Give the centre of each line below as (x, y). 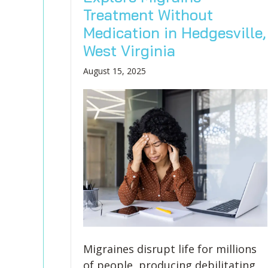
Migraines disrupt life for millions (170, 249)
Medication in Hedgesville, (174, 33)
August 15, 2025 (114, 71)
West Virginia (129, 51)
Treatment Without (148, 15)
